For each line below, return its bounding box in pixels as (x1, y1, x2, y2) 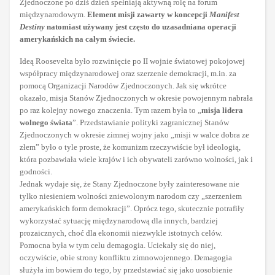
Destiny (20, 22, 45, 32)
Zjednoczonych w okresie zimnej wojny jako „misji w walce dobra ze (20, 130, 249, 140)
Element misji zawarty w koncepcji (87, 10, 209, 20)
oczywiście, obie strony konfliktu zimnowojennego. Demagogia (20, 253, 232, 263)
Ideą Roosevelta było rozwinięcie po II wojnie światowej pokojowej (20, 56, 245, 66)
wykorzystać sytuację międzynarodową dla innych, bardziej (20, 216, 218, 226)
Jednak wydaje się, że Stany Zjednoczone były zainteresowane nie (20, 179, 239, 189)
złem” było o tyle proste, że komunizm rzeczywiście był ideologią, (20, 142, 241, 152)
